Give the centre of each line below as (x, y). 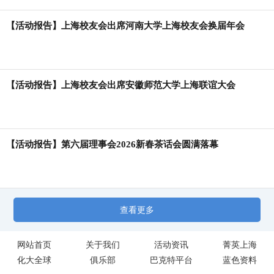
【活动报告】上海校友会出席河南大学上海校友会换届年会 (125, 26)
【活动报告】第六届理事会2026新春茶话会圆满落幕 (112, 144)
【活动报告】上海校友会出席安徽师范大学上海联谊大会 (121, 85)
